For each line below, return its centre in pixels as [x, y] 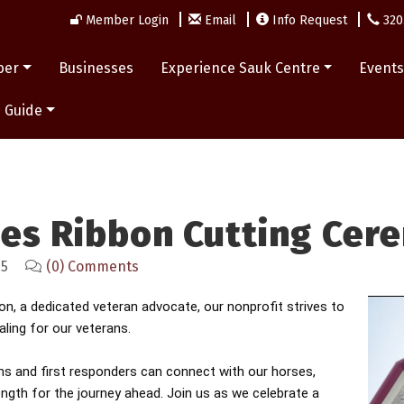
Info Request [310, 20]
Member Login [127, 20]
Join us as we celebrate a [243, 393]
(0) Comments [92, 266]
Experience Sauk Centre [240, 68]
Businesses [96, 68]
